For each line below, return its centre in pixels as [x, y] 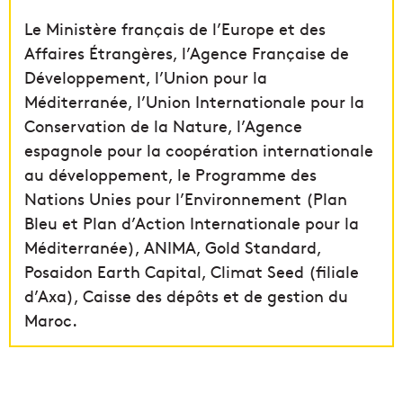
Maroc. [51, 320]
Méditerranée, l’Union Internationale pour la [194, 102]
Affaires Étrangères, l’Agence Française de [187, 53]
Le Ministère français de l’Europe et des [175, 29]
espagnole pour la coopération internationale [199, 150]
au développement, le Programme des [170, 175]
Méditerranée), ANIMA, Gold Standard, [173, 247]
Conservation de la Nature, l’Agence [163, 126]
